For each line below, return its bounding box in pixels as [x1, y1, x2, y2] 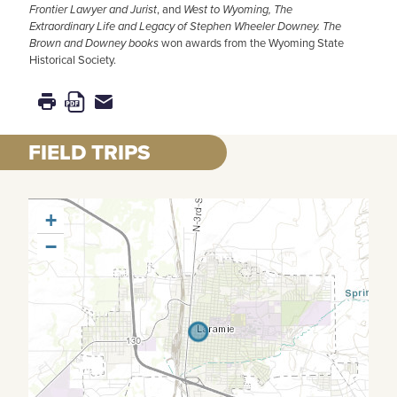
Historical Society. [29, 51, 116, 68]
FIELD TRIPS [28, 136, 151, 168]
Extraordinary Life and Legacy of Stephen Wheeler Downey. [29, 17, 320, 35]
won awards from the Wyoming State [161, 34, 344, 51]
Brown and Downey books [29, 34, 161, 51]
